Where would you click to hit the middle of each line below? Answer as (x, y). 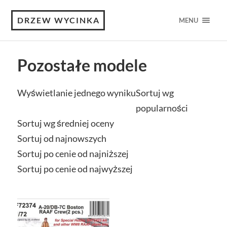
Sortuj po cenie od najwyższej (75, 169)
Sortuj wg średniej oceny (65, 123)
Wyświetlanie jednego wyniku (76, 93)
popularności (162, 108)
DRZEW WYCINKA (59, 20)
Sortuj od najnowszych (62, 138)
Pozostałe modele (82, 65)
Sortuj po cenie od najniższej (73, 154)
